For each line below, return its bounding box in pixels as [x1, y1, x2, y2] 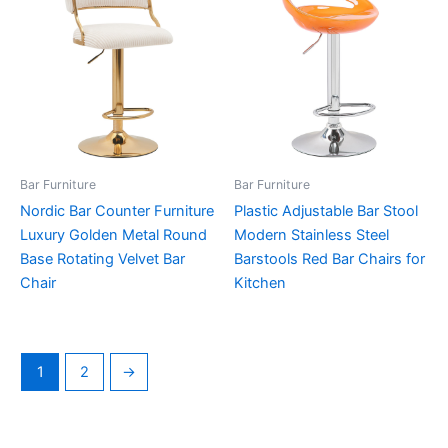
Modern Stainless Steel [234, 225, 389, 244]
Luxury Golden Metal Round [20, 225, 207, 244]
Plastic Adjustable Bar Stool [234, 201, 418, 220]
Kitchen [234, 273, 286, 292]
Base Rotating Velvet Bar [20, 249, 185, 268]
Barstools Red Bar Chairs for [234, 249, 425, 268]
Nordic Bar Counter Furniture [20, 201, 214, 220]
